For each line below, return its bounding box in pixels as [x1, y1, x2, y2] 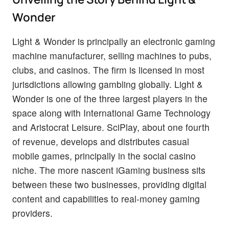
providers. [12, 207, 53, 220]
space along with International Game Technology [12, 106, 211, 120]
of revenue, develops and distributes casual [12, 135, 189, 148]
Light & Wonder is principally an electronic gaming [12, 35, 215, 48]
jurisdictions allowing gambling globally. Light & [12, 78, 203, 91]
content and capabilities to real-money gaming [12, 192, 200, 205]
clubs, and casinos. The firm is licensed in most [12, 63, 204, 77]
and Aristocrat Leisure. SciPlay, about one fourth [12, 121, 210, 134]
